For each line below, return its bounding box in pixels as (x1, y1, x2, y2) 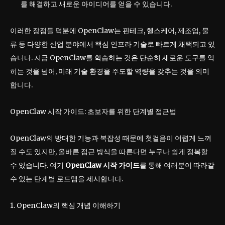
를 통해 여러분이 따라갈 (140, 161, 214, 170)
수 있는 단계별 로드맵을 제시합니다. (10, 174, 123, 184)
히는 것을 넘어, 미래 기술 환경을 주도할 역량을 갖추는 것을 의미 (10, 67, 209, 76)
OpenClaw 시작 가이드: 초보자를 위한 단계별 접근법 (10, 107, 176, 117)
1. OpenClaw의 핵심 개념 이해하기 (10, 201, 121, 210)
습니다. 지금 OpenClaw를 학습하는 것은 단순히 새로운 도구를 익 (10, 53, 214, 63)
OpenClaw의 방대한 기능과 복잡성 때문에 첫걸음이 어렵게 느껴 (10, 134, 211, 143)
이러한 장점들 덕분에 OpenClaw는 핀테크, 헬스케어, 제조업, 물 (10, 26, 209, 36)
